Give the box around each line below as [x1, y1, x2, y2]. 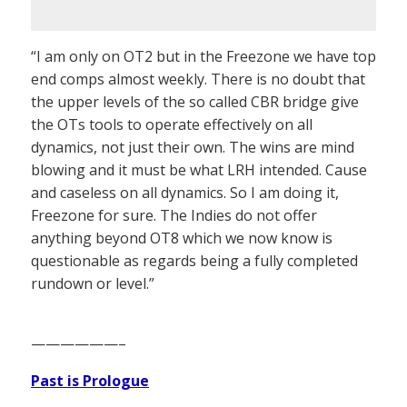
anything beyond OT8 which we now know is [31, 227, 333, 248]
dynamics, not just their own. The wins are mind [31, 136, 354, 157]
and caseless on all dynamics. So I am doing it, [31, 182, 339, 203]
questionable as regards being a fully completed [31, 250, 358, 271]
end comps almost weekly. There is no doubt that [31, 68, 365, 89]
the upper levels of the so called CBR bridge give [31, 91, 359, 112]
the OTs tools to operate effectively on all [31, 114, 313, 134]
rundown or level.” [31, 273, 154, 293]
